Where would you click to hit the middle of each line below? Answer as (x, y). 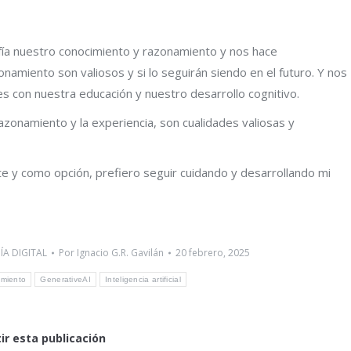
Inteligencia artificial (143, 280)
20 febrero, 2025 (212, 252)
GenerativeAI (65, 280)
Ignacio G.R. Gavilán (120, 252)
